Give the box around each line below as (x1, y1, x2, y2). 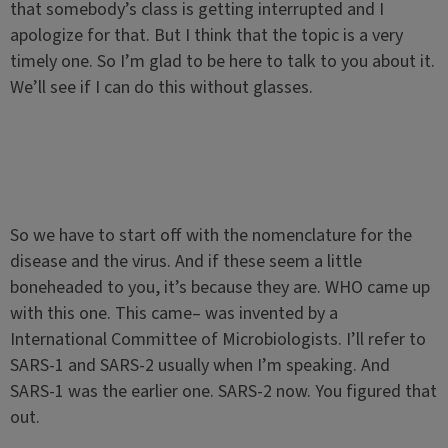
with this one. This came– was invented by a (9, 301, 338, 326)
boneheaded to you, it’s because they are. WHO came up (9, 275, 430, 300)
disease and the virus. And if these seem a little (9, 249, 362, 274)
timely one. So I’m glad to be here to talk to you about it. (9, 49, 435, 74)
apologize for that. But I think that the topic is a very (9, 23, 403, 48)
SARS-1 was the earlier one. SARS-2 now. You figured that (9, 379, 437, 404)
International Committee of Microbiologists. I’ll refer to (9, 327, 426, 352)
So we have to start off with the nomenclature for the (9, 223, 412, 248)
